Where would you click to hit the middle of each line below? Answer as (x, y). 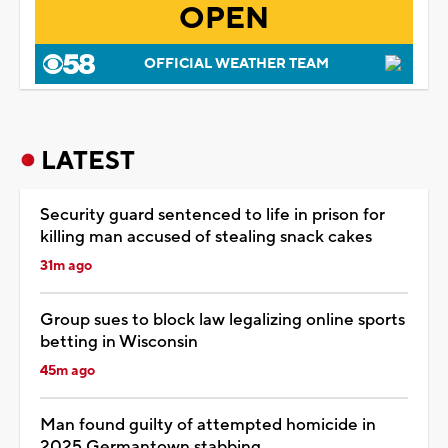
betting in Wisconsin (119, 341)
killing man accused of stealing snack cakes (206, 236)
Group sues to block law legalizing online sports (222, 319)
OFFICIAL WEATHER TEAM (236, 63)
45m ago (67, 370)
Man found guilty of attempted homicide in (208, 424)
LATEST (88, 160)
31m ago (66, 265)
